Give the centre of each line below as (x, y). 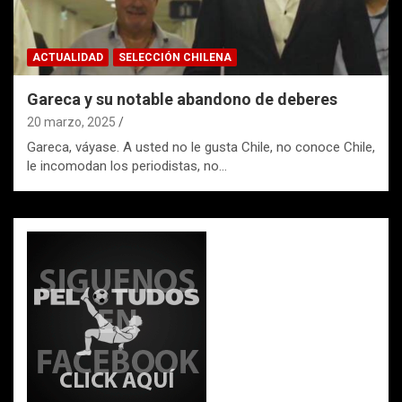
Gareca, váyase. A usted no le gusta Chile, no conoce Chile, (201, 147)
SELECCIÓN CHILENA (175, 57)
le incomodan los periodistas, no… (127, 166)
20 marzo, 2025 (71, 122)
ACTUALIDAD (68, 57)
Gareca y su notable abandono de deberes (182, 99)
